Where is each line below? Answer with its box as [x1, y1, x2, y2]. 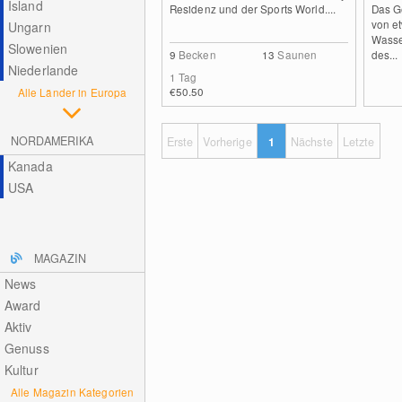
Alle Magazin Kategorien [11, 384, 135, 399]
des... [371, 47, 398, 62]
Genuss [4, 339, 49, 357]
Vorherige [203, 134, 252, 150]
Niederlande [7, 61, 79, 79]
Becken [178, 47, 216, 62]
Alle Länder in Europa [17, 84, 127, 100]
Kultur [4, 361, 39, 379]
